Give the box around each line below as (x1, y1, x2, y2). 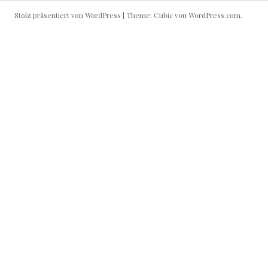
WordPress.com (188, 10, 240, 20)
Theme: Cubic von (126, 10, 188, 20)
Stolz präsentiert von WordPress (14, 10, 121, 20)
